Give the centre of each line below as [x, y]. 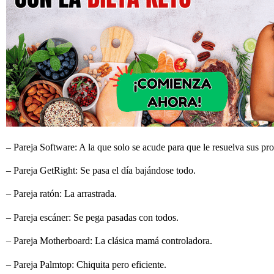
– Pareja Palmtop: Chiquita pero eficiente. [86, 264]
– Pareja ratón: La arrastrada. [63, 194]
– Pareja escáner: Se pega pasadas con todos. [94, 217]
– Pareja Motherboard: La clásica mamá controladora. [110, 241]
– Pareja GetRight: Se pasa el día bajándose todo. [102, 170]
